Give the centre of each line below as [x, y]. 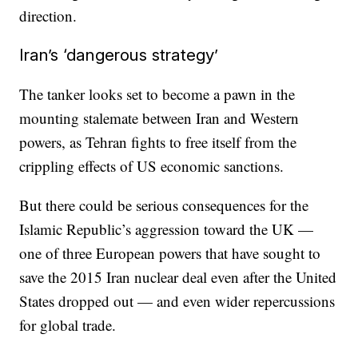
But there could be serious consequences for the [164, 205]
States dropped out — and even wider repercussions [177, 301]
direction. [48, 16]
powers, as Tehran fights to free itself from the [158, 142]
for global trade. [68, 325]
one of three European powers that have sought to [170, 253]
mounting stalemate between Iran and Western [159, 118]
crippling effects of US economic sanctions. [152, 166]
